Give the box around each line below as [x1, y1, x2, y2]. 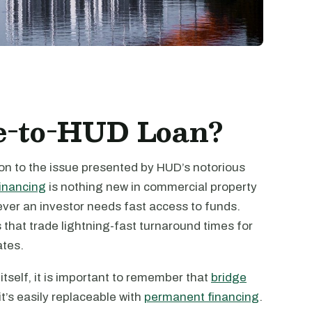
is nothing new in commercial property [46, 180, 257, 194]
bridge [211, 271, 247, 284]
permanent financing [144, 290, 259, 304]
